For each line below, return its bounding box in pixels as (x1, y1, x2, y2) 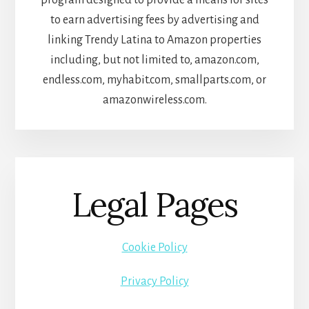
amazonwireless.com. (102, 93, 207, 106)
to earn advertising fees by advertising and (50, 13, 259, 26)
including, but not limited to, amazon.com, (50, 53, 259, 66)
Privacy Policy (120, 275, 189, 288)
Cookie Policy (121, 241, 188, 255)
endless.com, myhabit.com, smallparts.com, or (43, 73, 266, 86)
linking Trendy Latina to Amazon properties (48, 33, 261, 46)
